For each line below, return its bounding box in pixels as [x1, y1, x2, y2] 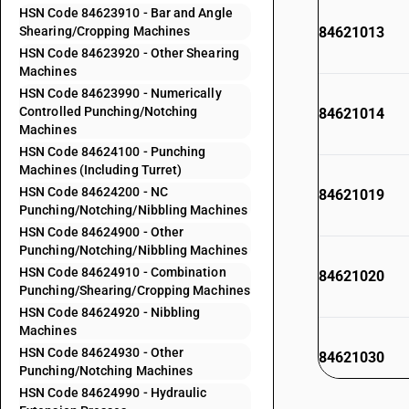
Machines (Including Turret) [19, 163, 183, 177]
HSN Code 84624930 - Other [19, 345, 184, 360]
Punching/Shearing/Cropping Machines [19, 283, 250, 298]
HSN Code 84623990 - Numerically [19, 86, 222, 100]
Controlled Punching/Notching [19, 104, 198, 119]
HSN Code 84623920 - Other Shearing [19, 46, 239, 60]
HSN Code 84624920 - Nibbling [19, 305, 201, 320]
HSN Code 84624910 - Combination [19, 265, 226, 279]
